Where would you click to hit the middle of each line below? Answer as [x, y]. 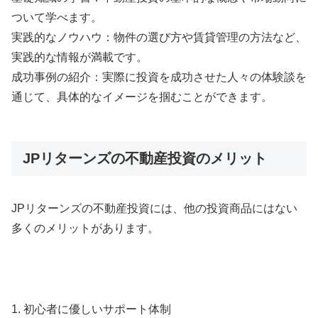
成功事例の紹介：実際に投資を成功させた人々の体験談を [159, 77]
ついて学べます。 [57, 17]
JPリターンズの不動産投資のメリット [145, 158]
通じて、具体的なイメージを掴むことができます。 [142, 97]
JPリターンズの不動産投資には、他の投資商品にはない [154, 209]
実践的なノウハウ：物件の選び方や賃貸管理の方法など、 [159, 37]
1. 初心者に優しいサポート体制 [91, 309]
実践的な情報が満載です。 [79, 57]
